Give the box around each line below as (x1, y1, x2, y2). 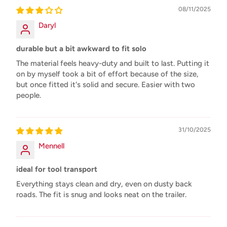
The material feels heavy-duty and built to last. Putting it (16, 58, 209, 68)
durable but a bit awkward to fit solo (16, 44, 146, 53)
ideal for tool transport (16, 164, 97, 174)
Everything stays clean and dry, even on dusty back (16, 179, 192, 188)
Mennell (39, 141, 64, 150)
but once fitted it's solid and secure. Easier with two (16, 80, 195, 89)
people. (16, 90, 41, 100)
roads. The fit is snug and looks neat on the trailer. (16, 190, 186, 199)
